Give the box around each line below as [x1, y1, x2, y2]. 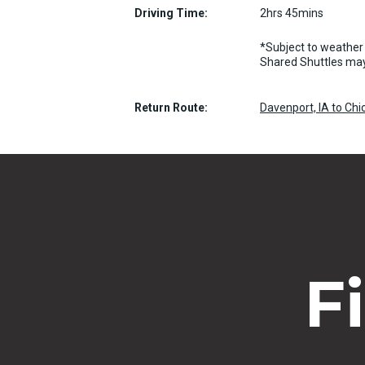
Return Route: [134, 101, 208, 114]
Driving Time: [134, 7, 208, 20]
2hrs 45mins [260, 7, 323, 20]
